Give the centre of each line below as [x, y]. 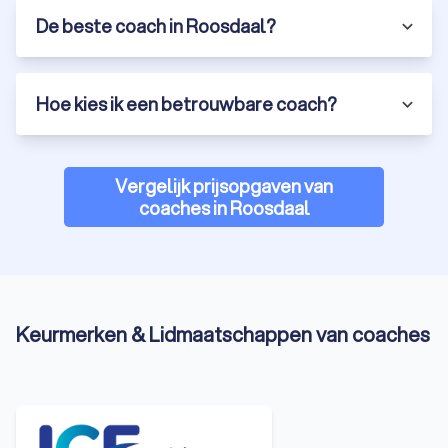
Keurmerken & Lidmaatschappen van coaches [223, 335]
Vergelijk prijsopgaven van [224, 186]
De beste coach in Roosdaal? [156, 26]
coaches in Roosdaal [224, 208]
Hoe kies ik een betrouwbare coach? [186, 104]
